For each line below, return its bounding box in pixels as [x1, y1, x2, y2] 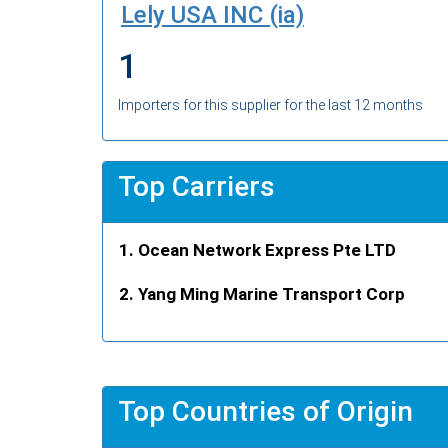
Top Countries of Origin [118, 394, 413, 428]
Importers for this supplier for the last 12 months [118, 96, 423, 113]
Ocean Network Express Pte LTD [138, 239, 396, 260]
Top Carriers [118, 169, 275, 203]
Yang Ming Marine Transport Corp [138, 283, 405, 304]
